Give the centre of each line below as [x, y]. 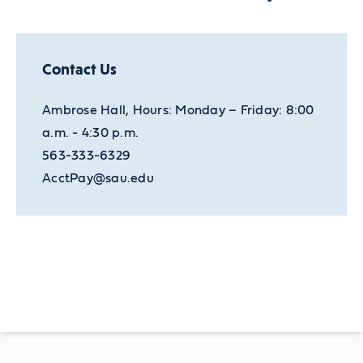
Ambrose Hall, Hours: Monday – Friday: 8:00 [178, 111]
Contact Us [79, 70]
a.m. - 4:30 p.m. [91, 133]
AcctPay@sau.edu [98, 179]
